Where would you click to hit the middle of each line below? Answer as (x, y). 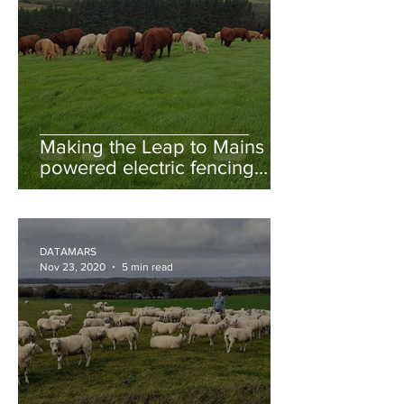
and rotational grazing (135, 188)
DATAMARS (68, 252)
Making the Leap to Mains (152, 147)
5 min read (147, 266)
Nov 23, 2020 (73, 266)
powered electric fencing (147, 167)
